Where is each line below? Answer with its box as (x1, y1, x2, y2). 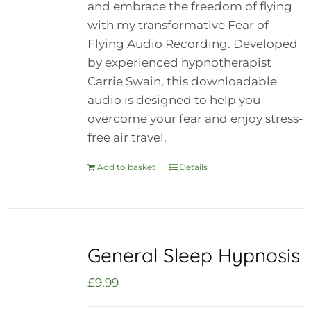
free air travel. (87, 130, 167, 144)
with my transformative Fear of (87, 17, 269, 32)
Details (178, 161, 208, 172)
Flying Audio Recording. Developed (87, 36, 298, 51)
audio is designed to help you (87, 92, 260, 107)
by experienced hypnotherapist (87, 55, 271, 69)
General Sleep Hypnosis (87, 242, 300, 267)
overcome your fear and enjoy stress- (87, 111, 303, 126)
